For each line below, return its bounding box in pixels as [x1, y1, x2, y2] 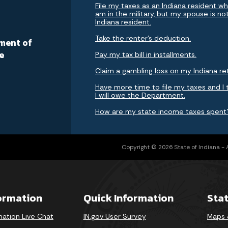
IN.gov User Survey [83, 211, 146, 221]
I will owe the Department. [95, 90, 185, 100]
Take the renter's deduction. [95, 33, 191, 43]
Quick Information [83, 189, 174, 206]
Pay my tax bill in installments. [95, 49, 196, 59]
